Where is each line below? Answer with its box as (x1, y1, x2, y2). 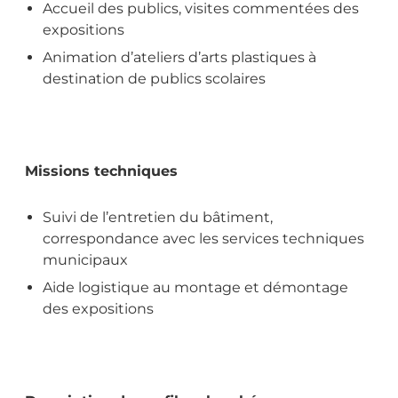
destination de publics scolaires (43, 69, 266, 87)
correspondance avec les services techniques (43, 229, 364, 247)
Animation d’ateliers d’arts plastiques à (43, 48, 316, 66)
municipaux (43, 251, 128, 268)
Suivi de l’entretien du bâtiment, (43, 208, 273, 226)
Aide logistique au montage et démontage (43, 278, 348, 296)
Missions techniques (25, 162, 178, 179)
